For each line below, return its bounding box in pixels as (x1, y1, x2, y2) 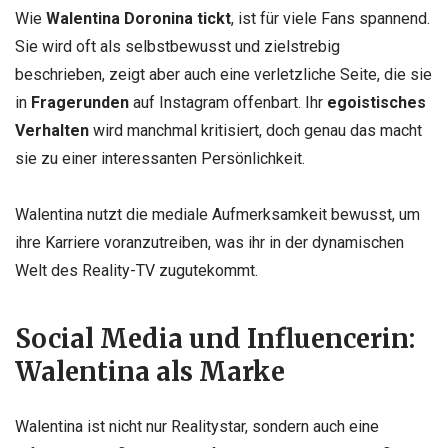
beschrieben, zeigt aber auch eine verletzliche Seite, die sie (15, 65, 432, 85)
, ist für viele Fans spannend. (231, 9, 430, 29)
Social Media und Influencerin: (15, 323, 415, 356)
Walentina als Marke (15, 356, 285, 389)
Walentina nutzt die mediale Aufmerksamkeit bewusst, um (15, 204, 420, 224)
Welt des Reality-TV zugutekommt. (15, 260, 258, 280)
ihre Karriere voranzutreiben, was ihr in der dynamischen (15, 232, 404, 252)
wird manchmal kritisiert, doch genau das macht (89, 121, 422, 141)
